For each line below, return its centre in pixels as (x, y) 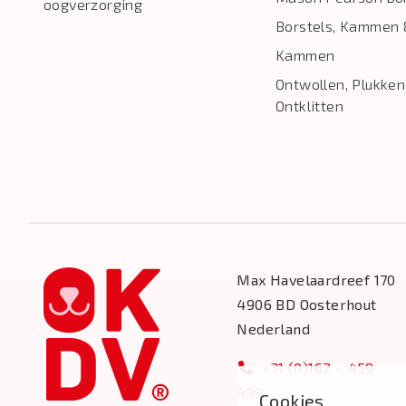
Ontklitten (309, 106)
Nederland (273, 329)
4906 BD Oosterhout (307, 304)
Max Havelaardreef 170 (316, 280)
